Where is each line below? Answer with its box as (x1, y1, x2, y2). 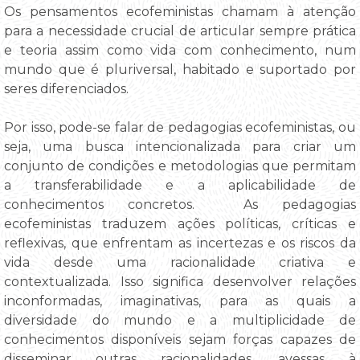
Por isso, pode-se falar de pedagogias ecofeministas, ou (4, 119, 356, 135)
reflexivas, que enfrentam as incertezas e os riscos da (4, 235, 356, 251)
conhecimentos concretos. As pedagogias (4, 196, 356, 212)
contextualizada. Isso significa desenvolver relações (4, 273, 356, 289)
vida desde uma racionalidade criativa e (4, 254, 356, 270)
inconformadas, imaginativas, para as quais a (4, 292, 356, 309)
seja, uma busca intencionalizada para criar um (4, 138, 356, 154)
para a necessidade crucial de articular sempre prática (4, 22, 356, 39)
